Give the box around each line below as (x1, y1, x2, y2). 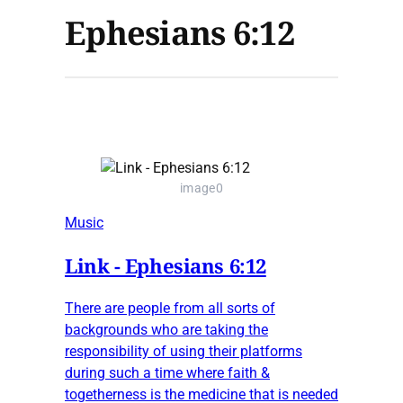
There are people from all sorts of (65, 299, 275, 317)
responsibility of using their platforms (65, 342, 302, 360)
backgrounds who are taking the (65, 320, 268, 338)
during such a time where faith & (65, 363, 270, 381)
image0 (180, 180, 223, 196)
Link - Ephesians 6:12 (65, 251, 266, 279)
